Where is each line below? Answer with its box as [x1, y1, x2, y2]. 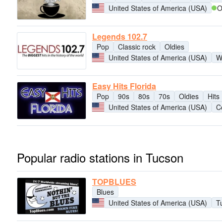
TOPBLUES [92, 175, 136, 187]
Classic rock [118, 42, 156, 52]
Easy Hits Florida [92, 80, 156, 92]
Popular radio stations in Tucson [17, 148, 183, 166]
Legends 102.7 [92, 31, 147, 43]
